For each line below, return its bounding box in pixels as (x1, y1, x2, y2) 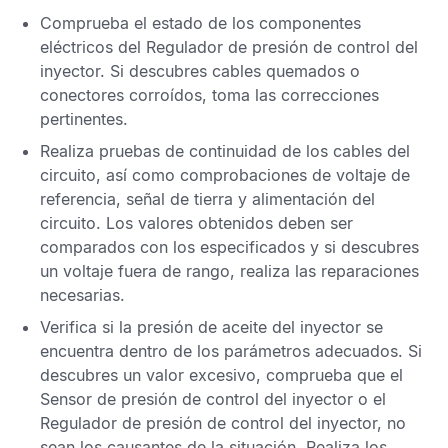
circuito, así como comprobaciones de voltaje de (40, 165, 410, 185)
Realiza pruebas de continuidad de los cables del (40, 141, 410, 161)
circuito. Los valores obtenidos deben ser (40, 213, 353, 233)
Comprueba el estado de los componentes (40, 13, 361, 33)
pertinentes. (40, 109, 128, 129)
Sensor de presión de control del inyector (40, 389, 353, 409)
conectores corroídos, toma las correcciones (40, 85, 379, 105)
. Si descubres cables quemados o (100, 61, 360, 81)
